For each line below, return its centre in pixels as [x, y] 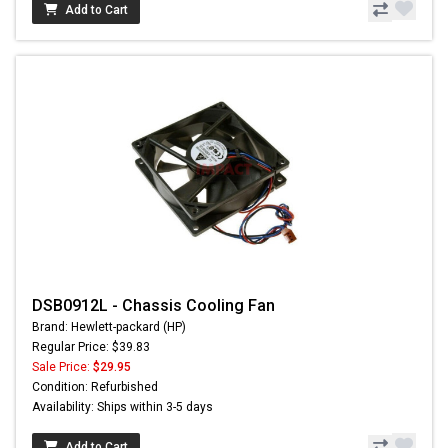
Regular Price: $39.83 [91, 347]
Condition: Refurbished [95, 387]
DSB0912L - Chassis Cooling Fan [153, 306]
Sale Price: [62, 367]
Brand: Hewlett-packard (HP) [109, 327]
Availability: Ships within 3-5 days [122, 407]
